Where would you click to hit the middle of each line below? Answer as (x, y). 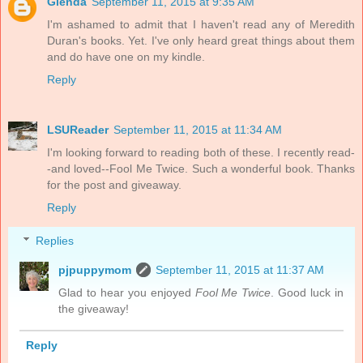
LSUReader (78, 129)
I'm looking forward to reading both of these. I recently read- (201, 152)
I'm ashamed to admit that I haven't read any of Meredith (201, 24)
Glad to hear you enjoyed (127, 293)
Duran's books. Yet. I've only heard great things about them (201, 40)
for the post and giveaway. (114, 184)
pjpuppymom (95, 270)
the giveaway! (94, 309)
